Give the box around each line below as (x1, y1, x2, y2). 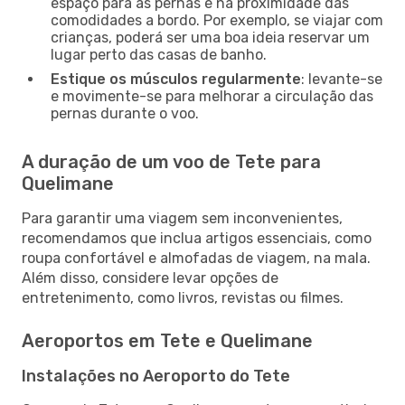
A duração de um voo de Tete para (22, 150, 321, 173)
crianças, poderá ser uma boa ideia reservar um (51, 28, 370, 46)
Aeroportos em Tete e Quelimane (22, 329, 313, 352)
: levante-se (301, 70, 382, 88)
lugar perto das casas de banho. (51, 45, 267, 63)
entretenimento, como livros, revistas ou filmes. (22, 288, 344, 306)
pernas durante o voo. (51, 104, 199, 122)
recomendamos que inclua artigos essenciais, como (22, 229, 372, 247)
